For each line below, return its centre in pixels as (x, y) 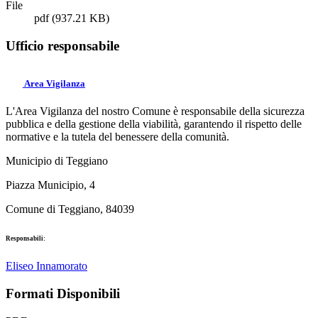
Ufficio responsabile (62, 46)
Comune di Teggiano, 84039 (70, 209)
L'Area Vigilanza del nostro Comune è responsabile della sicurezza (155, 111)
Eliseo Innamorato (46, 266)
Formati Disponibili (63, 293)
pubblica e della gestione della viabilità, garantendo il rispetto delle (154, 124)
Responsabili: (26, 239)
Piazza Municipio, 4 (50, 185)
